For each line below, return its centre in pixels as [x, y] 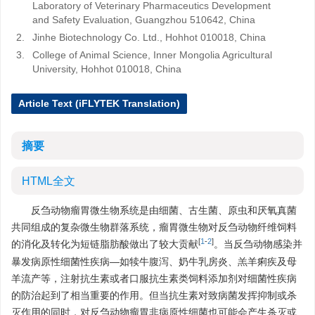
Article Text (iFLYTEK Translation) [99, 103]
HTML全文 [49, 181]
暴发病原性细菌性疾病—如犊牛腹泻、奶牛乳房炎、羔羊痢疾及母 [154, 262]
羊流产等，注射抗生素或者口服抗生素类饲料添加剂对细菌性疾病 [154, 278]
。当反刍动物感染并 [258, 244]
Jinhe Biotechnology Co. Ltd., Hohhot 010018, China [149, 37]
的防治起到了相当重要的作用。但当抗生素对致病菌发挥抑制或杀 [154, 295]
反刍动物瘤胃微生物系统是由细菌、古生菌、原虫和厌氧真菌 [164, 210]
